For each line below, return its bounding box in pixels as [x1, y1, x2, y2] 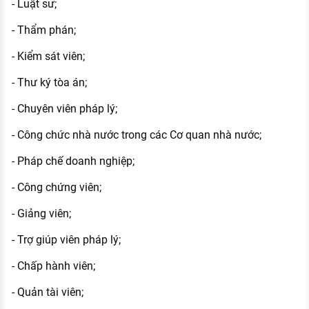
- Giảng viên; [11, 206, 71, 220]
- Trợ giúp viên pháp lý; [11, 232, 121, 246]
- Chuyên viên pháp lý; [11, 101, 117, 115]
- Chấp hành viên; [11, 259, 95, 272]
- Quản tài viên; [11, 285, 83, 299]
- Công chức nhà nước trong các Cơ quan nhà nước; [11, 128, 261, 141]
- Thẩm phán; [11, 23, 76, 37]
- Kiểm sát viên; [11, 49, 85, 63]
